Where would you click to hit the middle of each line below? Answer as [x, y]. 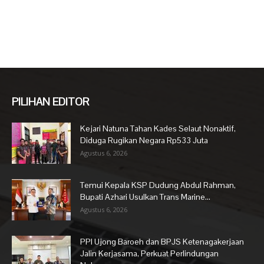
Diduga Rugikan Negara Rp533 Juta [144, 140]
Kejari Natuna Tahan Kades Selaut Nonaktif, [158, 128]
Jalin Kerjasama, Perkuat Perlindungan [149, 253]
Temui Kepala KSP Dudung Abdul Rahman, [158, 185]
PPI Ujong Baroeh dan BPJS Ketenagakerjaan [162, 241]
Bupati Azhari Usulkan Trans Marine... [145, 197]
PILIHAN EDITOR [50, 101]
